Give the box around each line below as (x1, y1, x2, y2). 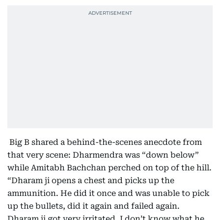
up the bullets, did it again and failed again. (7, 201, 180, 211)
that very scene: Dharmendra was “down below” (7, 150, 199, 160)
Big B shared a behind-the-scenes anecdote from (7, 137, 202, 147)
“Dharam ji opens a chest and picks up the (7, 176, 174, 186)
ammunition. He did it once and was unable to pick (7, 189, 210, 198)
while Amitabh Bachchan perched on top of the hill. (7, 163, 212, 173)
